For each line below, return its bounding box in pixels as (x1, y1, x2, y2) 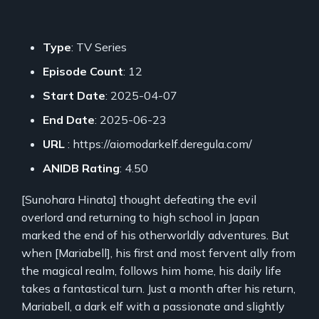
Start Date (43, 88, 105, 103)
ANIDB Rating (43, 160, 120, 175)
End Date (43, 112, 95, 127)
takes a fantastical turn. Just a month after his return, (21, 281, 296, 296)
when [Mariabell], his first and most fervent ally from (21, 245, 296, 260)
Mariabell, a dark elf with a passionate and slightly (21, 298, 285, 313)
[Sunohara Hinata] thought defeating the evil (21, 192, 256, 206)
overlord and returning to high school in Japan (21, 209, 259, 224)
